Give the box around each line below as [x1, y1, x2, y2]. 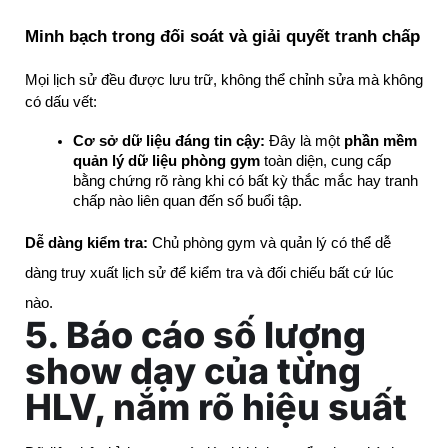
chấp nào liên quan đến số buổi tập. [73, 193, 302, 210]
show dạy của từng [25, 349, 361, 394]
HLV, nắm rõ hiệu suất [25, 385, 407, 430]
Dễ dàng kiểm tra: [25, 235, 148, 252]
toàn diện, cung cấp [260, 153, 391, 170]
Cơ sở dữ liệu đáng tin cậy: [73, 133, 265, 150]
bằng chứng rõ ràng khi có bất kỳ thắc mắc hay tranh [73, 173, 418, 190]
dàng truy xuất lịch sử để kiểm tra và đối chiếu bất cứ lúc [25, 265, 394, 282]
